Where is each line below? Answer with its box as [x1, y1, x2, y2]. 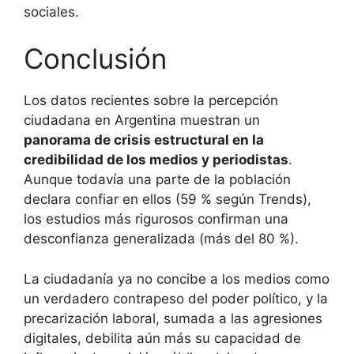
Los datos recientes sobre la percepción [24, 92, 278, 109]
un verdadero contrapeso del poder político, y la [24, 290, 328, 307]
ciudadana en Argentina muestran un [24, 112, 260, 129]
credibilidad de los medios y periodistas [24, 152, 288, 168]
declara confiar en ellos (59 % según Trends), [24, 191, 311, 208]
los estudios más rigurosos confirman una [24, 211, 288, 228]
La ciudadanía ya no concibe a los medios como [24, 270, 330, 287]
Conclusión [24, 42, 167, 76]
